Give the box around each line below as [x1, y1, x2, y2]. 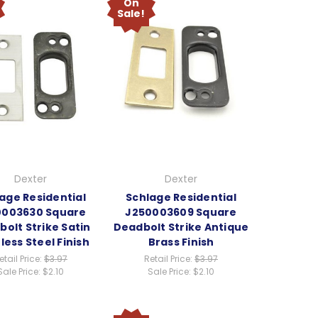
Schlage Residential [126, 190, 236, 205]
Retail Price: [144, 253, 194, 265]
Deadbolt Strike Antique [113, 220, 249, 235]
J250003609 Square [125, 205, 237, 220]
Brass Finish [148, 235, 214, 250]
